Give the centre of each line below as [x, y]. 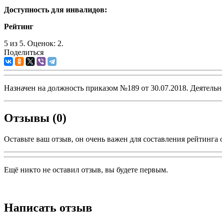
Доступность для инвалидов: [55, 10]
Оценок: [41, 44]
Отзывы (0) [35, 118]
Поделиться [24, 53]
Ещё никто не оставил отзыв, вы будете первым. [86, 170]
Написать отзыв [48, 208]
